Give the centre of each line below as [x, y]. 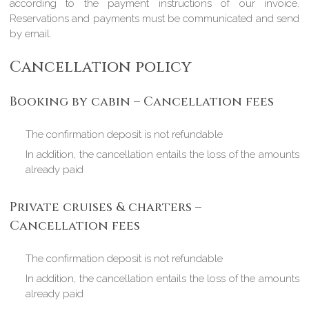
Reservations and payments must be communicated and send [154, 19]
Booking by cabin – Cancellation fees [142, 102]
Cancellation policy [101, 67]
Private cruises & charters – [106, 208]
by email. [31, 34]
